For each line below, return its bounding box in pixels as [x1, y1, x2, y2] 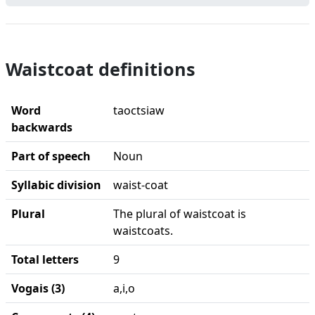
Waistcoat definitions [6, 57, 195, 81]
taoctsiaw [113, 103, 165, 118]
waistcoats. [113, 223, 173, 238]
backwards [11, 120, 72, 135]
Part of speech [11, 148, 91, 164]
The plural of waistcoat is [113, 206, 246, 221]
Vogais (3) [11, 281, 65, 296]
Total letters [11, 252, 79, 267]
